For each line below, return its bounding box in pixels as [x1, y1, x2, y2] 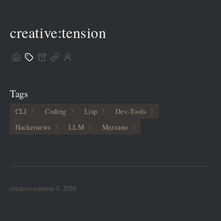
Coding [45, 107, 69, 116]
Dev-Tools [115, 107, 148, 116]
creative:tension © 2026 [10, 183, 76, 193]
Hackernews [15, 122, 53, 132]
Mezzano [102, 122, 131, 132]
